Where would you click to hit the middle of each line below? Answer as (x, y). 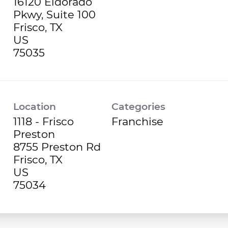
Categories (139, 106)
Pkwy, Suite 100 (54, 14)
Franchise (138, 121)
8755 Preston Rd (57, 147)
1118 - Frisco (44, 121)
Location (35, 106)
